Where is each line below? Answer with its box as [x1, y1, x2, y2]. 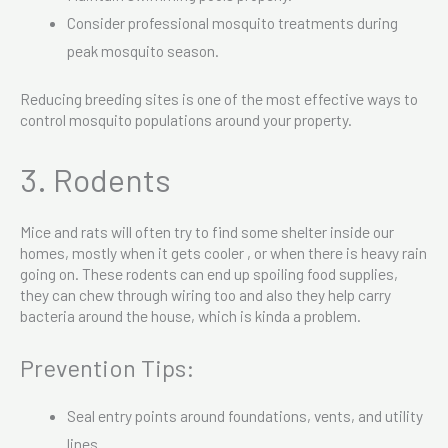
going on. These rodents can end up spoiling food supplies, [20, 264, 398, 284]
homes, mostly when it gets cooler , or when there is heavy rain [20, 243, 427, 263]
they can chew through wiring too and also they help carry [20, 285, 391, 305]
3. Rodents [20, 160, 171, 199]
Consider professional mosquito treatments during [66, 13, 398, 33]
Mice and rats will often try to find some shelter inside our [20, 222, 394, 242]
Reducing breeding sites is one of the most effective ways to [20, 89, 418, 109]
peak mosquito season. [66, 41, 219, 61]
